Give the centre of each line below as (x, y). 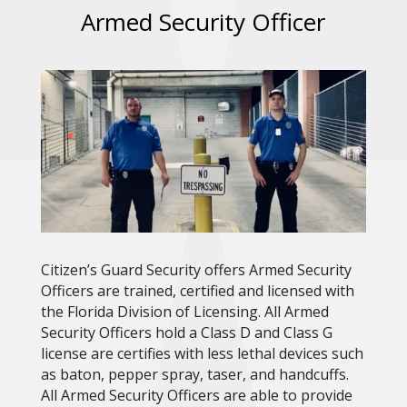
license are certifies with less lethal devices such (202, 354)
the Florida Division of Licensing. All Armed (184, 312)
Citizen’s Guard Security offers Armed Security (196, 270)
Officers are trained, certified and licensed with (197, 291)
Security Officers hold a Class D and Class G (186, 333)
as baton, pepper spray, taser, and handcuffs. (194, 375)
